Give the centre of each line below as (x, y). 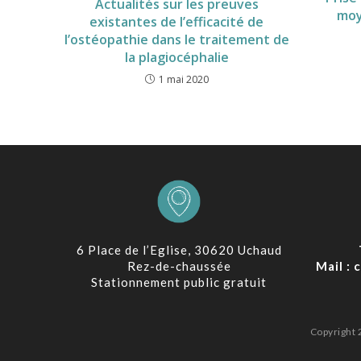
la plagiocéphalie (176, 57)
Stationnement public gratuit (179, 282)
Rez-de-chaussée (179, 266)
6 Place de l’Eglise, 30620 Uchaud (179, 249)
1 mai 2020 (183, 79)
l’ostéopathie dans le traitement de (176, 39)
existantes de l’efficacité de (177, 21)
